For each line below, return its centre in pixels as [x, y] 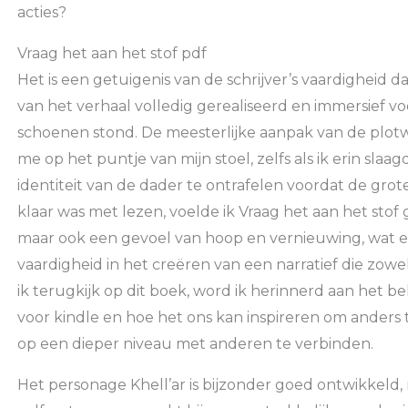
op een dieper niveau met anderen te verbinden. [195, 343]
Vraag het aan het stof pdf [112, 53]
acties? [41, 12]
